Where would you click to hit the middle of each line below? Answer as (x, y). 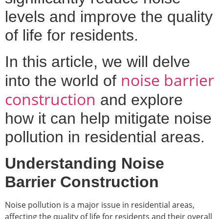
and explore (139, 99)
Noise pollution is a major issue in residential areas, (100, 205)
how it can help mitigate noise (108, 118)
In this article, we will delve (98, 61)
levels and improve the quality (109, 16)
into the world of (63, 80)
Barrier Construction (82, 182)
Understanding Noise (85, 163)
